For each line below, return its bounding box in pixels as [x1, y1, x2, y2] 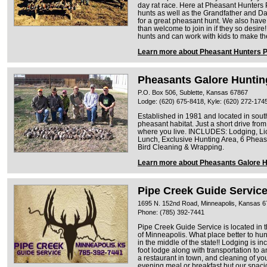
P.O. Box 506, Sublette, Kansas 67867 [138, 88, 248, 96]
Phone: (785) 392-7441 [138, 208, 204, 216]
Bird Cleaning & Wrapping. [138, 143, 224, 151]
